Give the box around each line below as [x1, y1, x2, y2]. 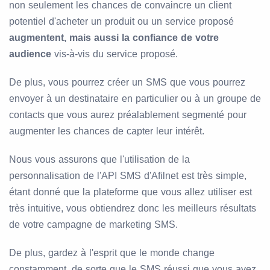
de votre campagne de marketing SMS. [9, 219, 178, 230]
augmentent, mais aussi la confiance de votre [9, 33, 219, 43]
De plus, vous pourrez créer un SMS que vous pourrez [9, 77, 245, 88]
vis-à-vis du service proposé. [51, 49, 178, 60]
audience [9, 49, 51, 60]
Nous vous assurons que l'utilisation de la [9, 154, 190, 165]
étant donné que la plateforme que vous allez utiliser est [9, 187, 252, 198]
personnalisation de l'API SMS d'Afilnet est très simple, [9, 171, 246, 181]
